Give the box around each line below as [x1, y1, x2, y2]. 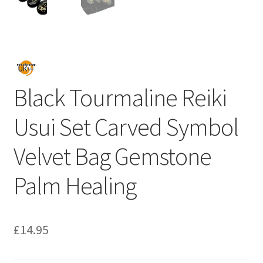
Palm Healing [13, 170, 136, 201]
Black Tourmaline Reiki [13, 82, 227, 113]
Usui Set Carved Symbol [13, 112, 238, 143]
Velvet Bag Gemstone [13, 141, 211, 172]
